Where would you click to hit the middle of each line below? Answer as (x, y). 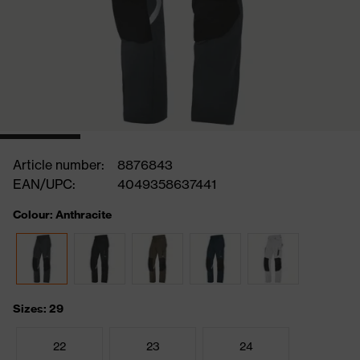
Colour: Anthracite (62, 215)
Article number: (59, 165)
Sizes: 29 (38, 309)
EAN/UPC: (44, 184)
